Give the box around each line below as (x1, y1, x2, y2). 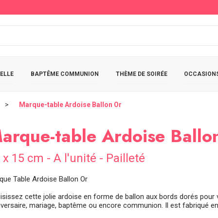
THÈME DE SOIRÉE (115, 70, 167, 77)
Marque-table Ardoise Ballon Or (19, 101, 122, 109)
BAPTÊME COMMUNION (30, 70, 99, 77)
